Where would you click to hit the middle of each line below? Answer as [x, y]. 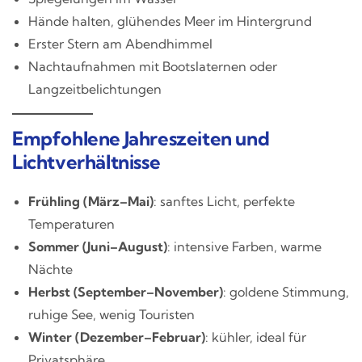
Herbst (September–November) [126, 291]
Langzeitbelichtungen [95, 88]
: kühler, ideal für [256, 337]
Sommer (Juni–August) [98, 246]
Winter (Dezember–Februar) [117, 337]
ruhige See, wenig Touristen [112, 314]
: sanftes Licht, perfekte [224, 201]
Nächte [51, 269]
